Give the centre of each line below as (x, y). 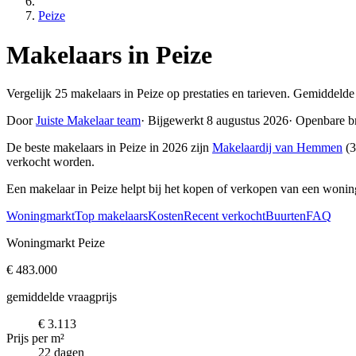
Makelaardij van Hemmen (277, 148)
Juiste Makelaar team (88, 121)
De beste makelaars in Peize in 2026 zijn (109, 148)
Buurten (286, 216)
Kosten (166, 216)
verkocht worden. (50, 162)
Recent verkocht (224, 216)
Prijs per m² (35, 339)
